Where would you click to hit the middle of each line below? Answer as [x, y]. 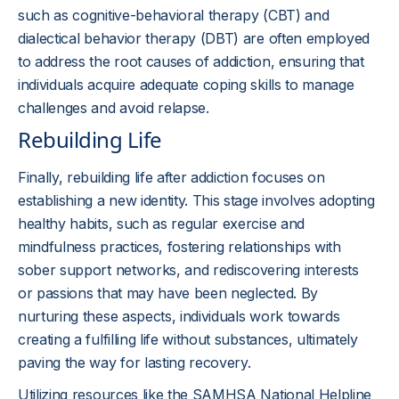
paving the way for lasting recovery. [134, 362]
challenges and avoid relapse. [114, 108]
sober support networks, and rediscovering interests [188, 270]
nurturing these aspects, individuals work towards [179, 316]
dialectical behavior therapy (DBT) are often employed [194, 38]
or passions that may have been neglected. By [168, 293]
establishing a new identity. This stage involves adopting [196, 200]
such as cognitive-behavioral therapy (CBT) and [174, 15]
